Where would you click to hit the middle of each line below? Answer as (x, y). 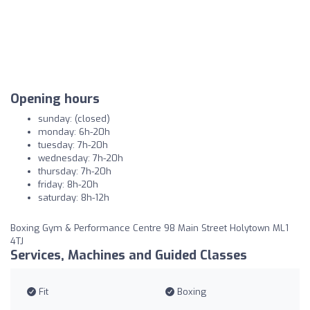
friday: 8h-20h (68, 184)
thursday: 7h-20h (75, 171)
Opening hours (55, 99)
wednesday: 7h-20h (81, 158)
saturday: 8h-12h (74, 197)
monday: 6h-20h (74, 131)
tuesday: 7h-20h (73, 145)
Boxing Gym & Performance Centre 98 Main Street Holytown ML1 (149, 228)
